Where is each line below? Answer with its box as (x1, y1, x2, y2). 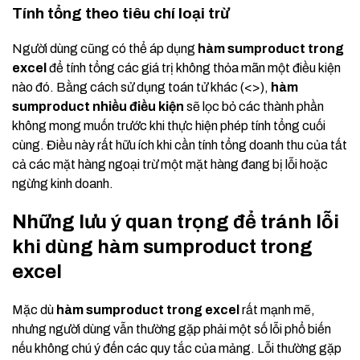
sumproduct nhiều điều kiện (12, 100, 184, 114)
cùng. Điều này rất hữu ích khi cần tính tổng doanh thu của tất (12, 138, 347, 153)
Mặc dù (12, 303, 56, 317)
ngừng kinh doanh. (12, 177, 113, 191)
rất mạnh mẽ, (239, 303, 315, 317)
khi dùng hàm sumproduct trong (12, 236, 313, 258)
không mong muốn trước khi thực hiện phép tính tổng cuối (12, 119, 325, 133)
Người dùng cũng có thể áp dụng (12, 42, 198, 56)
